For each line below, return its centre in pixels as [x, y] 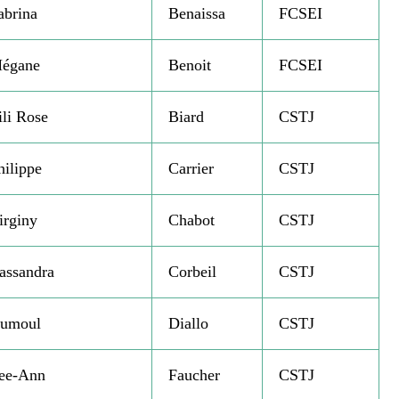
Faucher [194, 375]
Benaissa [196, 14]
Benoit [189, 65]
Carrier [191, 169]
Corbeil [192, 272]
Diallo [188, 324]
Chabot [191, 220]
